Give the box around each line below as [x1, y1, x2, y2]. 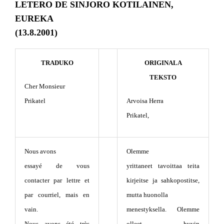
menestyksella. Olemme [126, 205, 199, 213]
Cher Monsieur [24, 82, 65, 90]
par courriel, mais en [24, 190, 89, 198]
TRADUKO [40, 58, 73, 66]
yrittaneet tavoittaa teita [126, 161, 199, 169]
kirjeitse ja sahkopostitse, [126, 176, 199, 184]
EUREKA [15, 13, 53, 23]
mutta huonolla [126, 190, 168, 198]
